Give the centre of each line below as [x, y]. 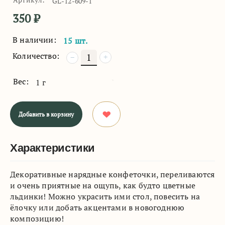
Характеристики [52, 148]
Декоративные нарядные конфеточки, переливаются [113, 174]
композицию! [37, 218]
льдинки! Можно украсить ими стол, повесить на [105, 196]
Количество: [36, 55]
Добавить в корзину [46, 114]
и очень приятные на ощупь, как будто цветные [103, 185]
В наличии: [34, 39]
